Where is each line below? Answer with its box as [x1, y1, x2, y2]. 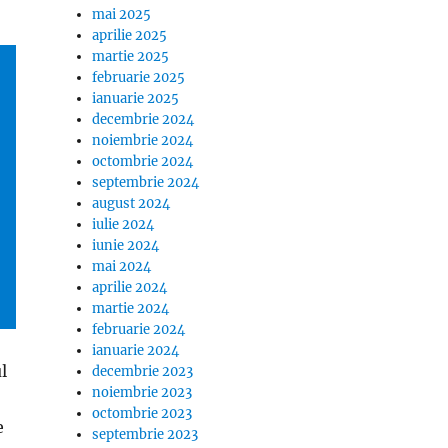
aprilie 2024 [92, 279, 168, 296]
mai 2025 [92, 6, 152, 23]
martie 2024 [92, 300, 170, 317]
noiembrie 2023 [92, 384, 193, 401]
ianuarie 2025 [92, 90, 180, 107]
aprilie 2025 [92, 27, 168, 44]
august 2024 [92, 195, 171, 212]
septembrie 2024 [92, 174, 200, 191]
